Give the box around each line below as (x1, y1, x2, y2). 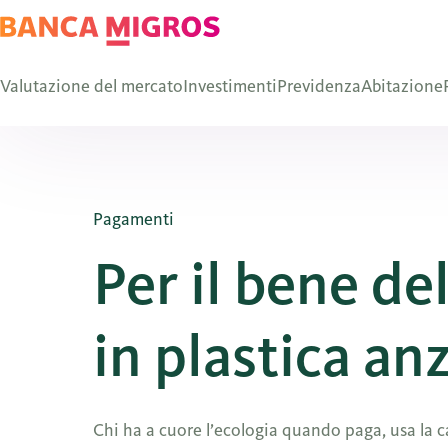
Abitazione (361, 75, 443, 97)
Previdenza (277, 75, 361, 97)
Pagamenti (93, 208, 175, 230)
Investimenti (183, 75, 277, 97)
